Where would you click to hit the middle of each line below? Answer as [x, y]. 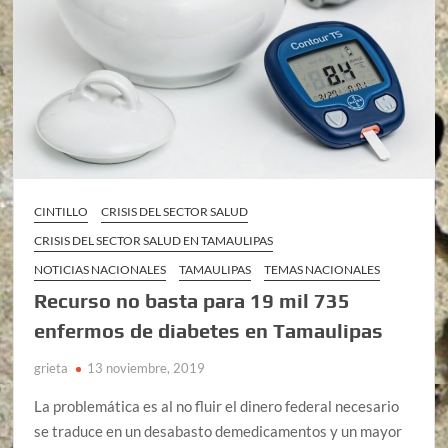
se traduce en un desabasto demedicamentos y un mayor [218, 431]
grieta [51, 368]
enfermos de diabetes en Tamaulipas [209, 331]
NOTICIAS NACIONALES [100, 270]
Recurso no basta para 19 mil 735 [192, 301]
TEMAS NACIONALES [322, 270]
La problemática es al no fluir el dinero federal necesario [217, 406]
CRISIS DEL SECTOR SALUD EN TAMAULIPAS [154, 241]
